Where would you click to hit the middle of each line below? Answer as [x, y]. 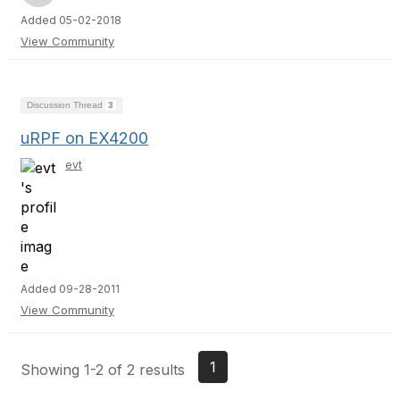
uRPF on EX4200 [84, 138]
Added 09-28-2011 [70, 289]
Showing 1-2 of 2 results [103, 369]
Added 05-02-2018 [71, 20]
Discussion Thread [66, 105]
